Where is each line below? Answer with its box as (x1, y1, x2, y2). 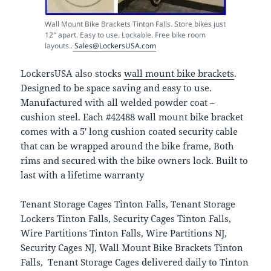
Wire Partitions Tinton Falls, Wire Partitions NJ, (21, 227, 227, 240)
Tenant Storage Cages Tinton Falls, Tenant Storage (21, 198, 236, 211)
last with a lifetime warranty (21, 169, 145, 181)
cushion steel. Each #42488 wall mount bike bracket (21, 111, 244, 123)
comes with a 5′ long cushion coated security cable (21, 125, 238, 138)
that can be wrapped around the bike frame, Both (21, 140, 235, 152)
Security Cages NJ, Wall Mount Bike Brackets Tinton (21, 241, 244, 254)
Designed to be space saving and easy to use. (21, 82, 212, 94)
